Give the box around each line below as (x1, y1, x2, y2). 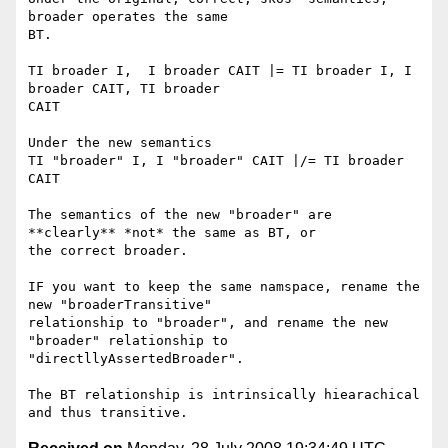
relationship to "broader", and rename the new (28, 315, 388, 331)
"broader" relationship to (28, 333, 228, 349)
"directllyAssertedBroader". (28, 351, 244, 367)
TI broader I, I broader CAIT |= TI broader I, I (28, 63, 412, 79)
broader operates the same (28, 9, 228, 25)
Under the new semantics (28, 135, 212, 151)
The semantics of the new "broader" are (28, 207, 332, 223)
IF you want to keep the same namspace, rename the (28, 279, 420, 295)
